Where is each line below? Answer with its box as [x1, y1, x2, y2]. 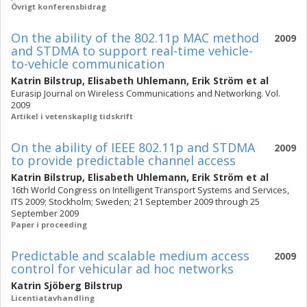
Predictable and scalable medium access [11, 247, 249, 264]
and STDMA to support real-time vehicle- [11, 42, 253, 59]
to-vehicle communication [11, 56, 164, 72]
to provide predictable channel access [11, 152, 236, 169]
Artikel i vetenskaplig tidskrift [11, 111, 133, 121]
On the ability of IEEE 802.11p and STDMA [11, 139, 255, 156]
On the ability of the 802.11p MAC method [11, 29, 259, 46]
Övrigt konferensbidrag [11, 1, 106, 12]
